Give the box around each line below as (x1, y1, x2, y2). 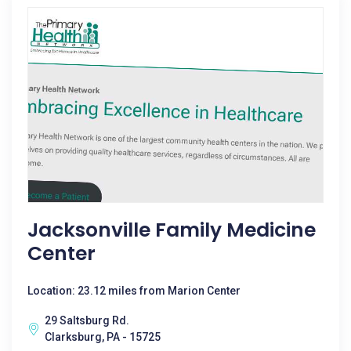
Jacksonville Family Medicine (27, 216, 316, 244)
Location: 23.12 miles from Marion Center (27, 284, 241, 297)
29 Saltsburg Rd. (45, 314, 129, 327)
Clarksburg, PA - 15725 (45, 331, 161, 343)
